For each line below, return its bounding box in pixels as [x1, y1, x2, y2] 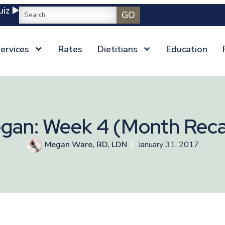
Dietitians [97, 43, 138, 55]
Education [166, 43, 208, 55]
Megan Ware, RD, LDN [45, 139, 127, 150]
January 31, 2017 [138, 139, 199, 150]
